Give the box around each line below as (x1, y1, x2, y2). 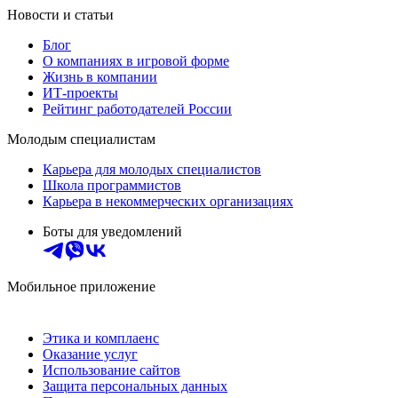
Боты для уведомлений (43, 223, 182, 239)
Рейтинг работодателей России (43, 100, 232, 116)
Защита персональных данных (43, 378, 227, 394)
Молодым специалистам (7, 131, 155, 147)
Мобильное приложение (7, 278, 155, 294)
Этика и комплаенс (43, 330, 159, 346)
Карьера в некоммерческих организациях (43, 193, 293, 209)
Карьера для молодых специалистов (43, 161, 261, 177)
